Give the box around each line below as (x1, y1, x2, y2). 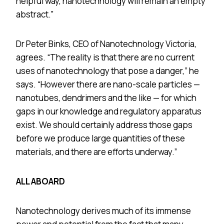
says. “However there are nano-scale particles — (16, 78, 200, 90)
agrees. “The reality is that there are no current (16, 51, 194, 63)
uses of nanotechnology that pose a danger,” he (16, 64, 199, 76)
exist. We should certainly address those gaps (16, 118, 192, 130)
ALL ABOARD (16, 175, 65, 187)
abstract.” (16, 8, 53, 20)
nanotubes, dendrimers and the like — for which (16, 91, 196, 103)
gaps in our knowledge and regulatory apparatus (16, 105, 201, 117)
